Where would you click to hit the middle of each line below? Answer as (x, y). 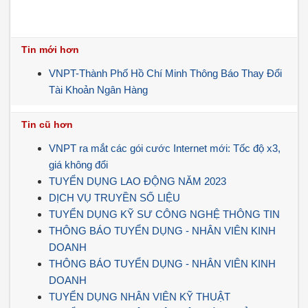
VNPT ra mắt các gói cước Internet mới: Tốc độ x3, (165, 148)
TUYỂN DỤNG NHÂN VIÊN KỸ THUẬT (140, 297)
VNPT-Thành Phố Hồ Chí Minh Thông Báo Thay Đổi (165, 73)
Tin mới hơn (50, 49)
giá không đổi (78, 165)
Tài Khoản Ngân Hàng (98, 90)
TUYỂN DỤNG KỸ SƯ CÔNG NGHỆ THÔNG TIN (164, 214)
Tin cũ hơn (47, 124)
